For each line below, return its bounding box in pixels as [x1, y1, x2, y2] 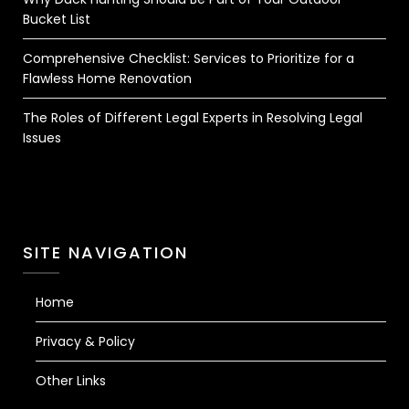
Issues [23, 129, 61, 147]
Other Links [36, 372, 106, 390]
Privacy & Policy [36, 332, 135, 351]
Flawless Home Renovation [23, 69, 192, 88]
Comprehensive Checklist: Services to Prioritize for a [23, 49, 354, 68]
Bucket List [23, 10, 90, 28]
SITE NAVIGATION [23, 241, 188, 264]
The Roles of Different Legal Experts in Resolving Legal [23, 109, 362, 127]
